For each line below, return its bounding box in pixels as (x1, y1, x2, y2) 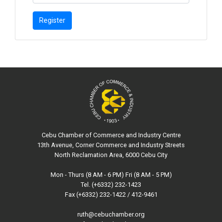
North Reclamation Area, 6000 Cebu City (55, 151, 167, 159)
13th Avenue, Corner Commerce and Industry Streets (37, 141, 185, 149)
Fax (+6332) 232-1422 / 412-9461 (64, 191, 158, 199)
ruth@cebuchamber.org (77, 211, 145, 219)
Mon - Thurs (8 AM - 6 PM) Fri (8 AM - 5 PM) (50, 171, 172, 179)
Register (39, 16, 65, 25)
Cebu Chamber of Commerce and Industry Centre (41, 131, 181, 139)
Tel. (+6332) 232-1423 (81, 181, 141, 189)
